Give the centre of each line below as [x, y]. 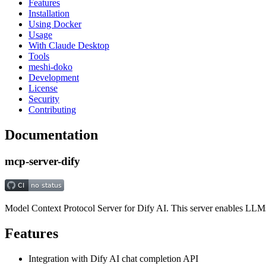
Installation [49, 14]
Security [44, 99]
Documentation [51, 135]
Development [54, 78]
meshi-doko [50, 67]
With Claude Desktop [69, 46]
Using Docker [55, 24]
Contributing [52, 110]
